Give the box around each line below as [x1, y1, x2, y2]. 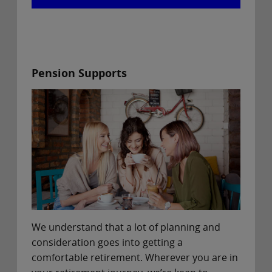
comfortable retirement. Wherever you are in [32, 251, 238, 265]
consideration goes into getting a [32, 236, 183, 250]
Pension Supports [32, 66, 127, 81]
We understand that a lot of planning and [32, 220, 220, 234]
